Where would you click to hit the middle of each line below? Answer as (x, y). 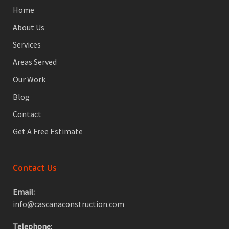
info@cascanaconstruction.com (68, 204)
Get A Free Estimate (48, 131)
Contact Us (35, 168)
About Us (29, 27)
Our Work (29, 79)
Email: (24, 192)
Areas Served (35, 62)
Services (27, 44)
